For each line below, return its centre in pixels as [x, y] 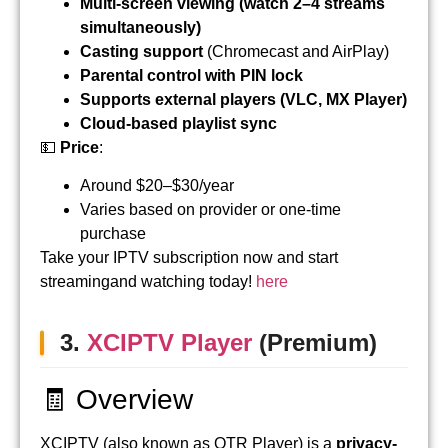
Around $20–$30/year [157, 186]
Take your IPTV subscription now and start [189, 258]
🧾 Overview [116, 400]
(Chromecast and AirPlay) [296, 51]
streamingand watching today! [148, 282]
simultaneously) [140, 27]
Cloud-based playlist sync [178, 123]
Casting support [141, 51]
